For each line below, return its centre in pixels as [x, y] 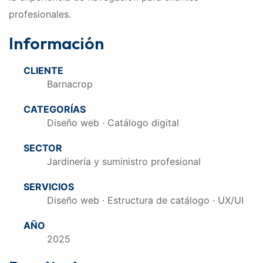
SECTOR [43, 148]
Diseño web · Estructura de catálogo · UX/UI [145, 200]
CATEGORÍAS [55, 109]
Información [56, 43]
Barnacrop [70, 84]
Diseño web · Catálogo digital [113, 123]
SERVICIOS [49, 187]
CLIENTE [43, 71]
